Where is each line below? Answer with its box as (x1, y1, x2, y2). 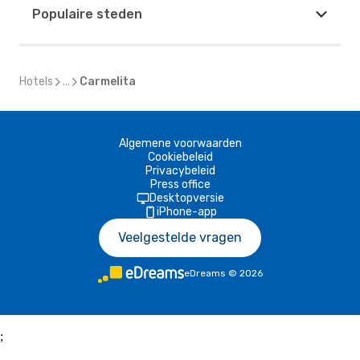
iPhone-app (156, 205, 217, 219)
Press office (149, 178, 211, 191)
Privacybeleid (145, 164, 215, 178)
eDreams (183, 268, 226, 279)
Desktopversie (149, 191, 224, 205)
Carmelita (80, 75, 136, 88)
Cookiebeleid (147, 150, 213, 164)
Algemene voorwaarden (118, 137, 242, 150)
